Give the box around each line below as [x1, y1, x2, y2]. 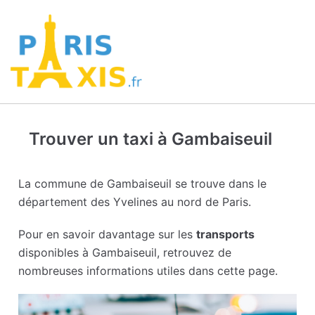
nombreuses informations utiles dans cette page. [18, 264, 278, 278]
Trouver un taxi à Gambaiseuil [29, 129, 273, 150]
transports [196, 227, 255, 242]
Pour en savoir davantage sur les [18, 227, 197, 242]
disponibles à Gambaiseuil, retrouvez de [18, 245, 232, 260]
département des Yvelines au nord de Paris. [18, 195, 252, 210]
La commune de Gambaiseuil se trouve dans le [18, 176, 267, 191]
